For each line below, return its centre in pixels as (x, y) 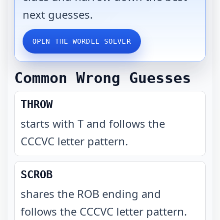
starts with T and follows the (93, 123)
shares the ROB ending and (91, 193)
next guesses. (58, 14)
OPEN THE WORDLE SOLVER (82, 41)
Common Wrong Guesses (103, 78)
